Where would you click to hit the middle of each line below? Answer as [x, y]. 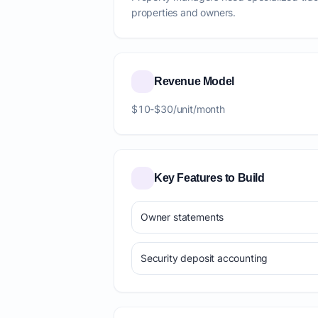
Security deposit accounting [204, 258]
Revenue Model [194, 81]
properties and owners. [184, 12]
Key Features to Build [209, 178]
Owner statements [182, 217]
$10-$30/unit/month [178, 109]
